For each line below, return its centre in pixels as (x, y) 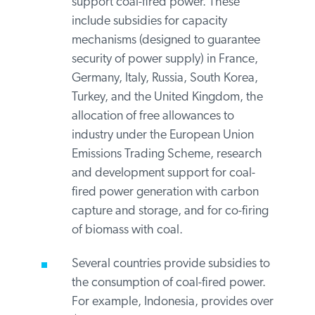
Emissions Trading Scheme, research (166, 244)
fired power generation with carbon (164, 282)
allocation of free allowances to (152, 206)
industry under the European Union (162, 225)
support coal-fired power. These (155, 92)
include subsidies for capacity (148, 111)
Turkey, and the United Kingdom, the (166, 187)
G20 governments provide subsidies (165, 54)
